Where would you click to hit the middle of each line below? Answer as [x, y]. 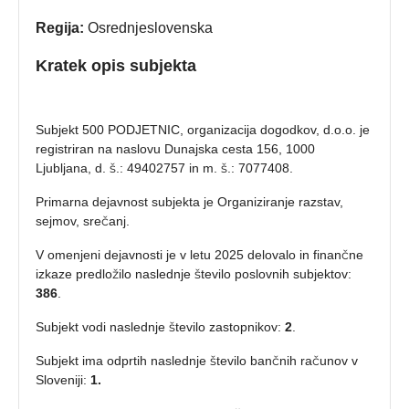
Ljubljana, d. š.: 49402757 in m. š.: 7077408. [164, 168]
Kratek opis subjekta [116, 66]
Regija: [60, 28]
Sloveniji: [63, 380]
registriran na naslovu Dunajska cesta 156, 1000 [175, 149]
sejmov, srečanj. [83, 221]
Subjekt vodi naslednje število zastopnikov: [160, 327]
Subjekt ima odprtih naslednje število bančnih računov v [197, 361]
